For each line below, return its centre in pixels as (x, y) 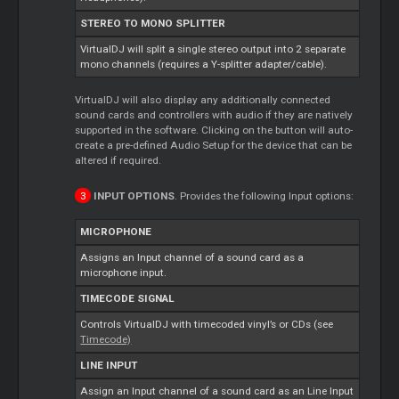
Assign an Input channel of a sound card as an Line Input (217, 391)
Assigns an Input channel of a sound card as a (192, 257)
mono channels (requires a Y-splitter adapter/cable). (204, 64)
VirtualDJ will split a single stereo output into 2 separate (213, 49)
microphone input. (124, 272)
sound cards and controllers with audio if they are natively (214, 114)
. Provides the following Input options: (264, 195)
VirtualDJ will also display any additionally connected (203, 99)
